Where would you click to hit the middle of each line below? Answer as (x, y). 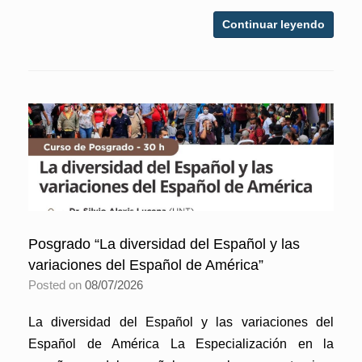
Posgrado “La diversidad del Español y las (164, 244)
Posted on (61, 284)
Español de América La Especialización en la (181, 343)
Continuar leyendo (274, 24)
